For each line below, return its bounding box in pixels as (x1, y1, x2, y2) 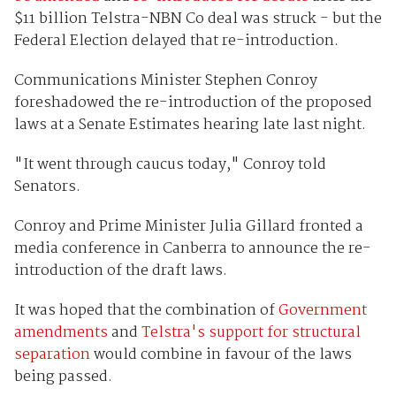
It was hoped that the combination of (13, 298, 278, 323)
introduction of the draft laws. (13, 258, 227, 283)
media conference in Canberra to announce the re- (13, 236, 371, 261)
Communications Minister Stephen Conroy (13, 68, 317, 93)
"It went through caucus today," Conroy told (13, 152, 326, 177)
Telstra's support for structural (141, 320, 361, 345)
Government (278, 298, 367, 323)
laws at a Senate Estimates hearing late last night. (13, 112, 366, 137)
